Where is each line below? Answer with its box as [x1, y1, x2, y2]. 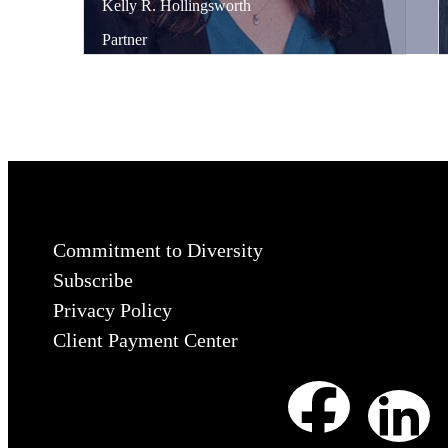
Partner [102, 31, 147, 49]
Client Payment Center [53, 328, 238, 351]
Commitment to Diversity [53, 238, 263, 261]
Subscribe [53, 268, 133, 291]
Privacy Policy [53, 298, 172, 321]
